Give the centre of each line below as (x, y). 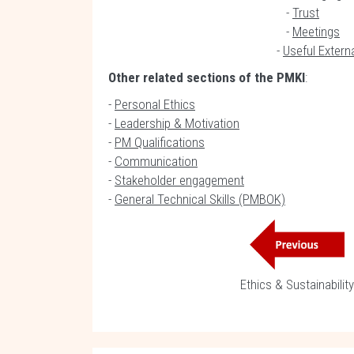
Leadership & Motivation (177, 123)
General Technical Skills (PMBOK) (200, 199)
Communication (156, 161)
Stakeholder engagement (179, 180)
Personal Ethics (155, 104)
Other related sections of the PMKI (207, 77)
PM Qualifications (160, 142)
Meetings (316, 32)
